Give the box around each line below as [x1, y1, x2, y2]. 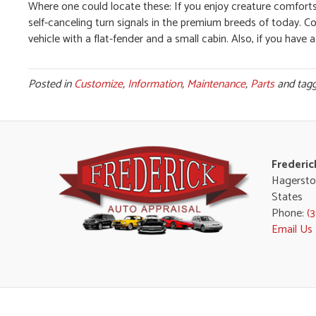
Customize [74, 74, 123, 94]
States [271, 187, 303, 207]
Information [128, 74, 182, 94]
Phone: [271, 203, 307, 223]
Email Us [271, 219, 312, 239]
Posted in [28, 74, 74, 94]
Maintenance [187, 74, 245, 94]
